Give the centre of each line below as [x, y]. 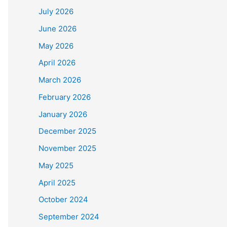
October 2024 [63, 200]
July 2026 [56, 11]
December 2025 [67, 131]
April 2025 [57, 182]
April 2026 [57, 63]
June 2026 [58, 28]
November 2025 [67, 148]
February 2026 [65, 97]
